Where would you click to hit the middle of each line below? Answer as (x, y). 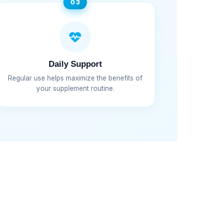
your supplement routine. (75, 88)
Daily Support (75, 64)
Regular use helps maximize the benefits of (75, 78)
